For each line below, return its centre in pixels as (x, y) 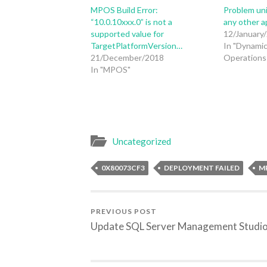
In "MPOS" (111, 69)
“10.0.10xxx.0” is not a (131, 21)
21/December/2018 (127, 57)
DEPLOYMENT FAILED (202, 168)
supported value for (127, 33)
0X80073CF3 (123, 168)
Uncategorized (142, 142)
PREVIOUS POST (124, 212)
